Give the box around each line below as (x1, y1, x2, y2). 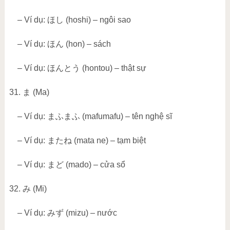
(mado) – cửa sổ (63, 160, 125, 169)
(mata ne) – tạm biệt (71, 136, 146, 145)
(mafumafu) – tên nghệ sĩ (80, 112, 172, 121)
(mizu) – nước (63, 208, 117, 218)
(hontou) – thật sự (80, 64, 146, 73)
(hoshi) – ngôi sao (63, 15, 131, 25)
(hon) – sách (63, 40, 111, 49)
